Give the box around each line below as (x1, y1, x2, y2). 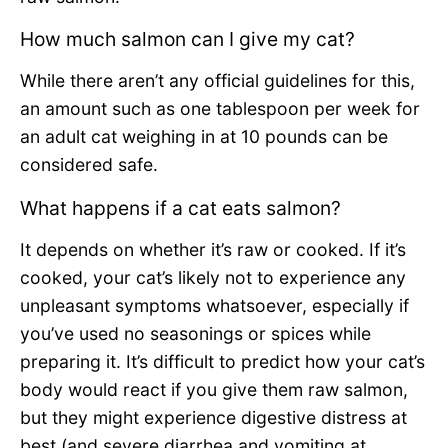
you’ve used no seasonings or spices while (20, 322, 371, 344)
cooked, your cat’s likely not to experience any (20, 266, 406, 288)
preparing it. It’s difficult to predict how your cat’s (20, 350, 425, 372)
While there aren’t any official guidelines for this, (20, 70, 415, 92)
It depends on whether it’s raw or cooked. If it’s (20, 238, 406, 260)
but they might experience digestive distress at (20, 406, 407, 428)
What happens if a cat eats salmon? (20, 195, 341, 220)
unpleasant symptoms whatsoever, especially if (20, 294, 409, 316)
